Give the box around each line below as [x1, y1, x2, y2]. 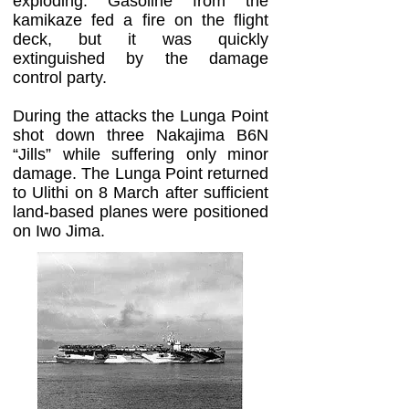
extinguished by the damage [13, 49, 268, 68]
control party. [13, 68, 107, 87]
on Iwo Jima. [13, 222, 105, 240]
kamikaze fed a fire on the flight [13, 11, 268, 29]
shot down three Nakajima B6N [13, 126, 268, 144]
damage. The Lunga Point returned [13, 164, 268, 183]
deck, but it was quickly [13, 30, 268, 48]
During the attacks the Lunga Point [13, 107, 268, 125]
